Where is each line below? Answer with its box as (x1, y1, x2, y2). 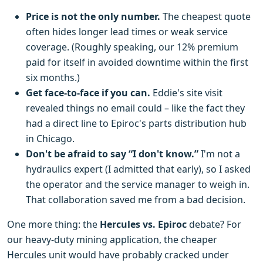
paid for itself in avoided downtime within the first (26, 56, 248, 69)
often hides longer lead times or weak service (26, 25, 228, 38)
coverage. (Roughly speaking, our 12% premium (26, 41, 238, 53)
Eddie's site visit (150, 86, 222, 99)
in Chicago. (26, 132, 75, 145)
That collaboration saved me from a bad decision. (26, 193, 245, 206)
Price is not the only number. (26, 10, 160, 23)
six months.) (26, 71, 80, 84)
